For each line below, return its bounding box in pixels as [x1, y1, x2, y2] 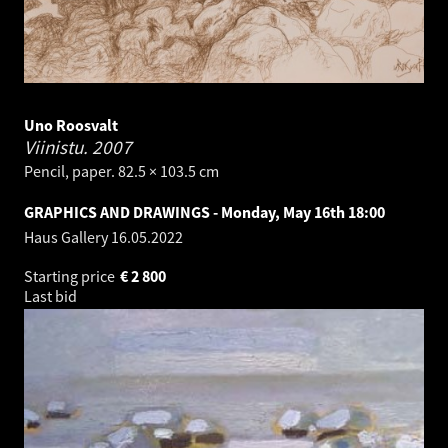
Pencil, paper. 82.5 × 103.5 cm [24, 161, 219, 182]
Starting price [24, 266, 118, 287]
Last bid [24, 286, 80, 307]
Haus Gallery [24, 227, 111, 248]
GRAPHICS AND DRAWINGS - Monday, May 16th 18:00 [24, 202, 385, 223]
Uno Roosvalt [24, 115, 118, 136]
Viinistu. [24, 135, 92, 160]
